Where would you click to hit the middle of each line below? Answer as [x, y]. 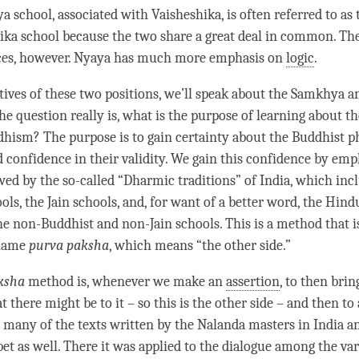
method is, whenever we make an [125, 282]
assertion [253, 282]
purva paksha [69, 246]
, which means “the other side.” [202, 246]
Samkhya [318, 95]
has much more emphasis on [199, 58]
